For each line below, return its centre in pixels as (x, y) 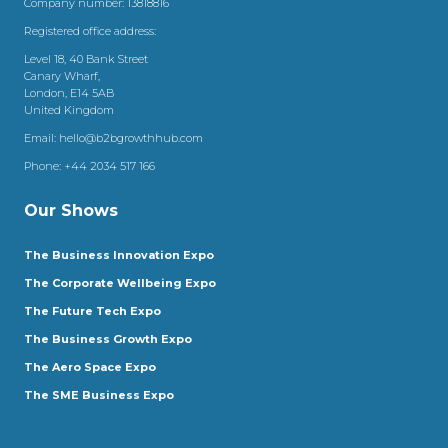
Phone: (44, 165)
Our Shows (71, 210)
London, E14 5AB (69, 92)
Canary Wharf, (62, 75)
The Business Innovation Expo (119, 254)
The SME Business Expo (99, 394)
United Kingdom (69, 109)
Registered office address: (90, 30)
